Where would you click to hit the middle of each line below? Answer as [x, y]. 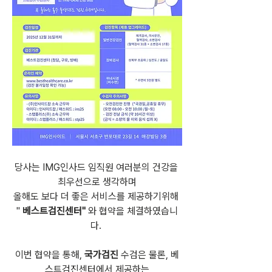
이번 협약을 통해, [50, 255]
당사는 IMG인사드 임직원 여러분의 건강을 [96, 168]
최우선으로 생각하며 [97, 182]
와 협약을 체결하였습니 [133, 211]
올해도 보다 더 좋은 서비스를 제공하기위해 [97, 197]
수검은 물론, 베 [149, 255]
